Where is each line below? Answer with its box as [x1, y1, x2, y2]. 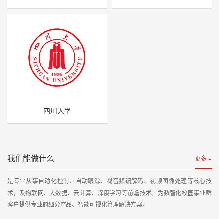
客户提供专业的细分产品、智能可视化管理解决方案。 [7, 199, 148, 208]
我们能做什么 [7, 152, 54, 164]
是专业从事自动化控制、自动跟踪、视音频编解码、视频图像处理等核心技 [7, 176, 212, 185]
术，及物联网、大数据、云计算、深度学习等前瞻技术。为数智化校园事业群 [7, 188, 212, 197]
